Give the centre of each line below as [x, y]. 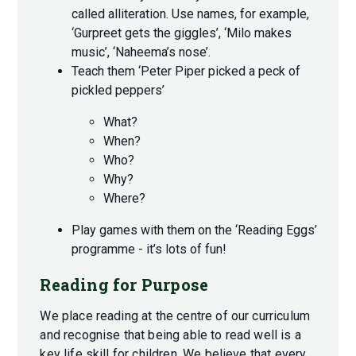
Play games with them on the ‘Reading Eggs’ [195, 230]
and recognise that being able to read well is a [170, 335]
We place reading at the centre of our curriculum [175, 316]
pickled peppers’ [118, 91]
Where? [125, 199]
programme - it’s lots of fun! [149, 250]
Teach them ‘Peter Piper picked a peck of [186, 72]
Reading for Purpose [124, 285]
